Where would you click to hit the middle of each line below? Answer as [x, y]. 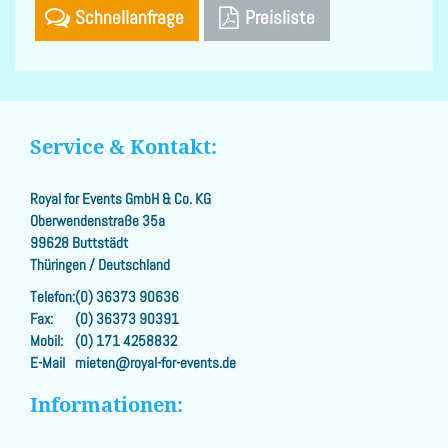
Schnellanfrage [129, 17]
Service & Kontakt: [123, 146]
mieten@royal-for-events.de [155, 363]
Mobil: [46, 341]
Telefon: [52, 297]
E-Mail [47, 363]
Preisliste [278, 17]
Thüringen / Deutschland [100, 265]
